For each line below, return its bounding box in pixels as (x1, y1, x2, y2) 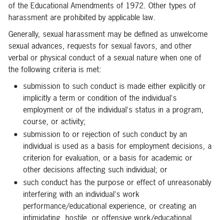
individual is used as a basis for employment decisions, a (23, 140, 212, 151)
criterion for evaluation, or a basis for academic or (23, 152, 192, 163)
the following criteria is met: (8, 64, 102, 75)
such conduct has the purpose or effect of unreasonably (23, 177, 211, 188)
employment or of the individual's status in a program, (23, 104, 204, 115)
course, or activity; (23, 116, 86, 127)
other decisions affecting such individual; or (23, 164, 167, 175)
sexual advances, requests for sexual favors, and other (8, 40, 192, 51)
